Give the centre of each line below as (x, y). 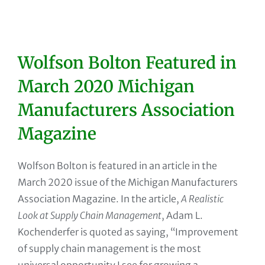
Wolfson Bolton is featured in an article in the (117, 166)
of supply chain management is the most (109, 248)
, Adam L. (182, 215)
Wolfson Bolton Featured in (127, 63)
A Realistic (202, 199)
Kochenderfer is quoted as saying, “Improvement (128, 232)
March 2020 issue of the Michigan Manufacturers (128, 182)
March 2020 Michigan (106, 86)
